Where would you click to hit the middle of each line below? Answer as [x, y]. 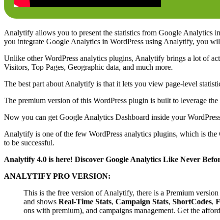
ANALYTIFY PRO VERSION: [57, 176]
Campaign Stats [142, 201]
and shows [41, 201]
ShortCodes [192, 201]
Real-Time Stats [85, 201]
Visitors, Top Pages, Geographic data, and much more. [88, 67]
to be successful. [29, 142]
